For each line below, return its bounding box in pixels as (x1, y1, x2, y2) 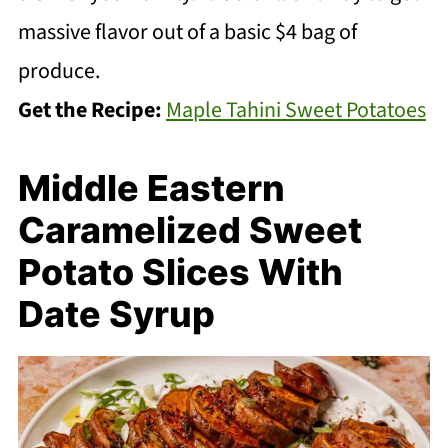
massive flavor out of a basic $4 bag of (17, 15, 357, 48)
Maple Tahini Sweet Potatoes (165, 93, 426, 126)
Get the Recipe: (17, 93, 166, 126)
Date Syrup (17, 291, 215, 336)
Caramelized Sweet (17, 207, 362, 252)
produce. (17, 54, 100, 87)
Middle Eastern (17, 165, 285, 210)
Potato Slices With (17, 249, 343, 294)
